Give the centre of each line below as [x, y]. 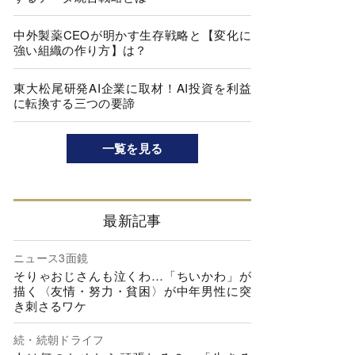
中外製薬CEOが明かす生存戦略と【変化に [132, 34]
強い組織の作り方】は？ [80, 50]
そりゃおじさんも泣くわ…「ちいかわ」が [132, 275]
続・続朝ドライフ [59, 340]
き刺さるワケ [50, 305]
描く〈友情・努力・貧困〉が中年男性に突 [132, 290]
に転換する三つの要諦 [74, 103]
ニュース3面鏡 [51, 257]
